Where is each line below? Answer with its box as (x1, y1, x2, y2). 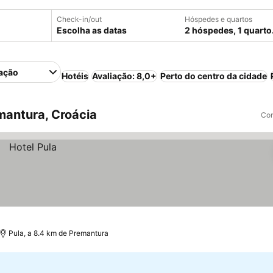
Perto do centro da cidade (160, 71, 268, 81)
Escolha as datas (57, 25, 127, 35)
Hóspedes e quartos (185, 15, 252, 24)
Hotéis (62, 71, 89, 81)
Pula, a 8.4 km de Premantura (8, 229, 108, 238)
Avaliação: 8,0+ (92, 71, 157, 81)
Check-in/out (57, 15, 102, 24)
